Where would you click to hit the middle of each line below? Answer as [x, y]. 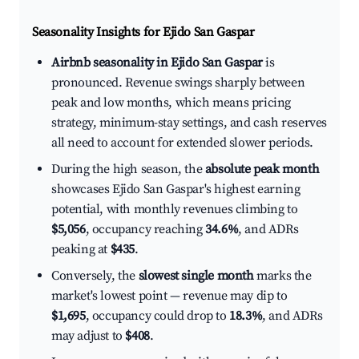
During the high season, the [128, 169]
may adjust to [89, 336]
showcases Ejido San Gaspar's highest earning [176, 190]
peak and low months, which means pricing [171, 103]
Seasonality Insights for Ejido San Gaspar [143, 32]
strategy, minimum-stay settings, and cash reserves [190, 123]
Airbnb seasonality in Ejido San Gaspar [157, 63]
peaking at [81, 250]
